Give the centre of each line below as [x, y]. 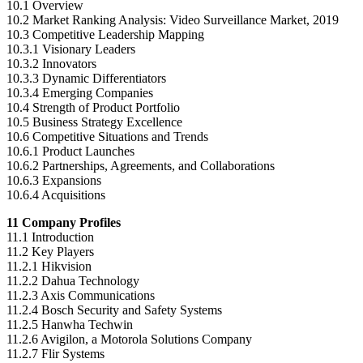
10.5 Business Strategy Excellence [94, 122]
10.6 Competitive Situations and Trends [107, 136]
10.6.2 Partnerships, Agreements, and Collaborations [141, 165]
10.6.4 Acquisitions [56, 194]
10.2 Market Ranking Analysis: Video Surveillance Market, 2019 [173, 19]
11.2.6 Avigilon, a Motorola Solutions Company [129, 339]
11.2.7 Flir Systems [56, 353]
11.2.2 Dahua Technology [73, 280]
